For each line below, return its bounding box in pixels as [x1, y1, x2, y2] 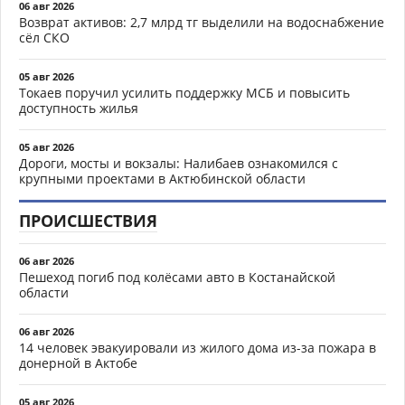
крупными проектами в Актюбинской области [19, 169, 306, 187]
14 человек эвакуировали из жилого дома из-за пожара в [19, 338, 376, 356]
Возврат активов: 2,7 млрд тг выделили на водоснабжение [19, 13, 384, 31]
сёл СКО [19, 28, 70, 46]
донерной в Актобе [19, 353, 137, 372]
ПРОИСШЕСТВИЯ [19, 209, 157, 231]
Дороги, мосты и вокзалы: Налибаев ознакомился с [19, 154, 338, 172]
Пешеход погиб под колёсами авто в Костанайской [19, 268, 335, 286]
